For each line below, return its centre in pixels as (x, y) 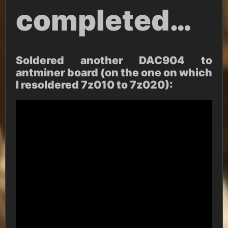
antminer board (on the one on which (114, 73)
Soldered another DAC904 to (114, 60)
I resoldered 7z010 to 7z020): (94, 85)
